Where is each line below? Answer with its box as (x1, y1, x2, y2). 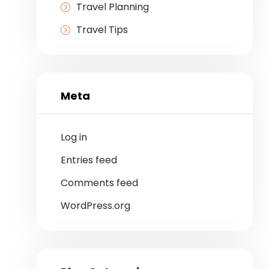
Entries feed (61, 153, 117, 168)
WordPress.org (61, 199, 130, 213)
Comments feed (61, 176, 138, 190)
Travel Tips (76, 23, 128, 37)
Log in (61, 130, 87, 145)
